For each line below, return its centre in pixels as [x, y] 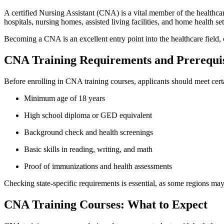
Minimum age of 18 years [64, 98]
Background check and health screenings [88, 132]
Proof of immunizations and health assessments [98, 166]
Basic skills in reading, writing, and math [88, 149]
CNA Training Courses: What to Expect [106, 204]
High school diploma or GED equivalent [88, 115]
